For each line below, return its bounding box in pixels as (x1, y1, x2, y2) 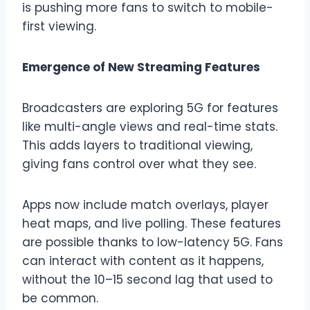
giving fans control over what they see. (22, 155, 256, 172)
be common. (22, 289, 98, 307)
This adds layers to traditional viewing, (22, 136, 253, 154)
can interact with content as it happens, (22, 252, 264, 269)
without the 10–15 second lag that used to (22, 271, 273, 288)
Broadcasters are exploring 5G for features (22, 99, 278, 116)
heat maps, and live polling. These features (22, 215, 281, 232)
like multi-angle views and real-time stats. (22, 118, 277, 135)
